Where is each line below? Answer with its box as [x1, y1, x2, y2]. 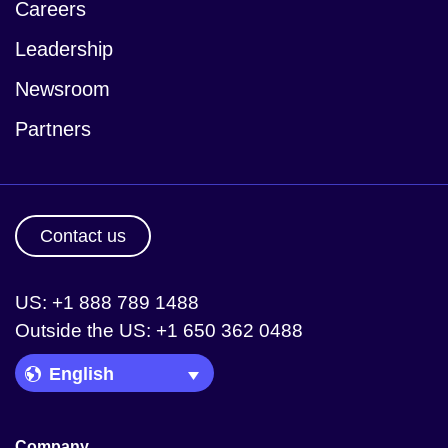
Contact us [40, 225, 126, 246]
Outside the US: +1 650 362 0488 [15, 319, 303, 341]
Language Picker [49, 360, 160, 377]
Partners [15, 117, 91, 140]
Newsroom [15, 77, 110, 100]
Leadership [15, 37, 113, 60]
